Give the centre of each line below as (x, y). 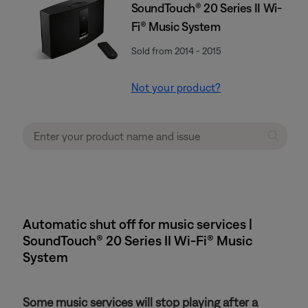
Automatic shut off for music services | (137, 224)
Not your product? (176, 87)
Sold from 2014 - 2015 (176, 51)
